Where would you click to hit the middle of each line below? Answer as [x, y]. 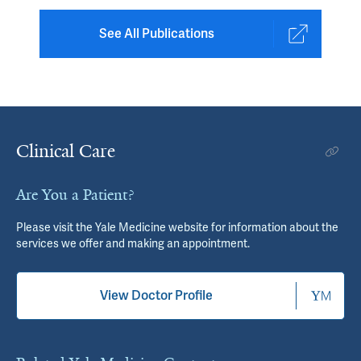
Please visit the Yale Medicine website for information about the [177, 227]
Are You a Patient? [75, 195]
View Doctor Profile [156, 295]
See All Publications [156, 33]
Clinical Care [66, 151]
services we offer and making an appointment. [133, 243]
